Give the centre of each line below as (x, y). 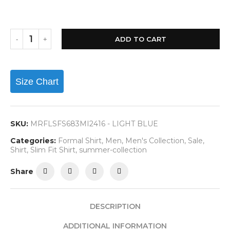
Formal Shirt (80, 141)
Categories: (33, 141)
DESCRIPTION (115, 206)
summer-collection (113, 150)
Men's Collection (155, 141)
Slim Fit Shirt (53, 150)
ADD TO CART (141, 39)
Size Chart (37, 81)
